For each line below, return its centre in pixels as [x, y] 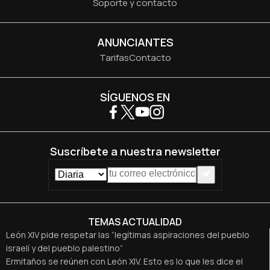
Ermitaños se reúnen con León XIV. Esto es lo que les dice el [124, 262]
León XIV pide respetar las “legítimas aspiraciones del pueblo [128, 235]
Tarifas [114, 57]
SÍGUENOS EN [135, 97]
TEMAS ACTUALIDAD [135, 222]
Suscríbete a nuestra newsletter [135, 151]
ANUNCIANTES [135, 42]
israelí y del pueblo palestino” [64, 248]
